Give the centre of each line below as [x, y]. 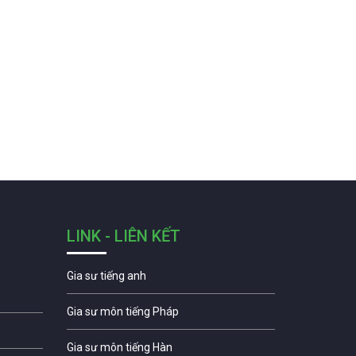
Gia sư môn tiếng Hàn [119, 348]
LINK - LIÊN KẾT [123, 236]
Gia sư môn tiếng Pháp [122, 312]
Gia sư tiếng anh [106, 276]
